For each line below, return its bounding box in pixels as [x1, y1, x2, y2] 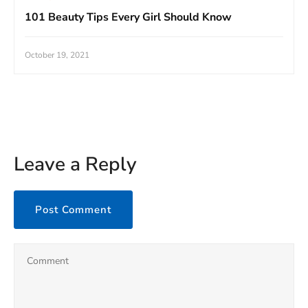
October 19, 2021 [25, 49, 89, 60]
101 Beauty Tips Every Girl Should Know [25, 9, 232, 25]
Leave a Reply [14, 151, 137, 177]
